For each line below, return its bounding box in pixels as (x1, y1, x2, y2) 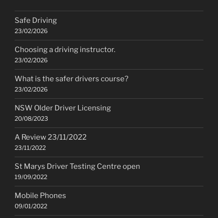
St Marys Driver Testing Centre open (15, 162, 140, 171)
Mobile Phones (15, 191, 66, 200)
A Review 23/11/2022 (15, 133, 87, 142)
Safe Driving (15, 16, 57, 25)
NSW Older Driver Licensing (15, 104, 111, 113)
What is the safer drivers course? (15, 74, 128, 84)
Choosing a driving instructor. (15, 45, 115, 54)
